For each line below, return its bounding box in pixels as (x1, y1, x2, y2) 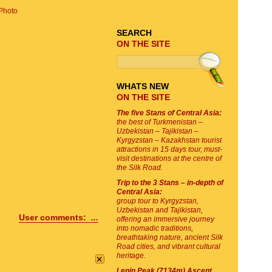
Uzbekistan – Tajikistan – (117, 127, 199, 135)
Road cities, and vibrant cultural (117, 242, 220, 251)
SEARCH (117, 28, 152, 38)
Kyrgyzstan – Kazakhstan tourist (117, 136, 222, 144)
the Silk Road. (117, 163, 163, 172)
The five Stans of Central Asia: (117, 109, 222, 117)
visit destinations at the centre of (117, 154, 222, 163)
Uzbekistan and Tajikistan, (117, 206, 203, 214)
